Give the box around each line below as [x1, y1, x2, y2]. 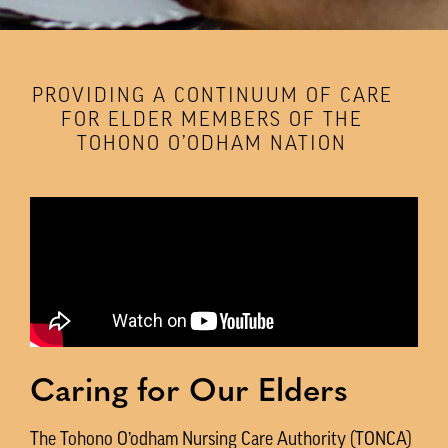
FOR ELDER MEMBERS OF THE [61, 110, 363, 131]
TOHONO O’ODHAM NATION [77, 134, 347, 155]
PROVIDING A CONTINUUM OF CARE [31, 86, 393, 107]
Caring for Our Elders [30, 376, 348, 409]
